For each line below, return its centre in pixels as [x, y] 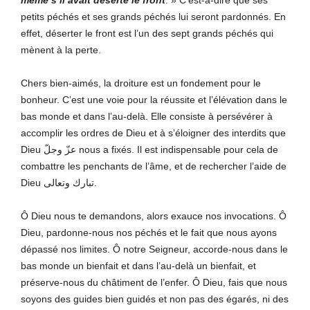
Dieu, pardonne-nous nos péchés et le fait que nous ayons [149, 232]
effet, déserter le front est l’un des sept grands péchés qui [147, 33]
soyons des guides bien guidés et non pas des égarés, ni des [155, 299]
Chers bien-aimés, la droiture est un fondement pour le [141, 83]
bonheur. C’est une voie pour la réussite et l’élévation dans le [154, 99]
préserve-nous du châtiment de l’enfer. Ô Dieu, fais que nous [154, 282]
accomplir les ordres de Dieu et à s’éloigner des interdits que [153, 133]
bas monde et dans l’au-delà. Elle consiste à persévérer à [147, 116]
